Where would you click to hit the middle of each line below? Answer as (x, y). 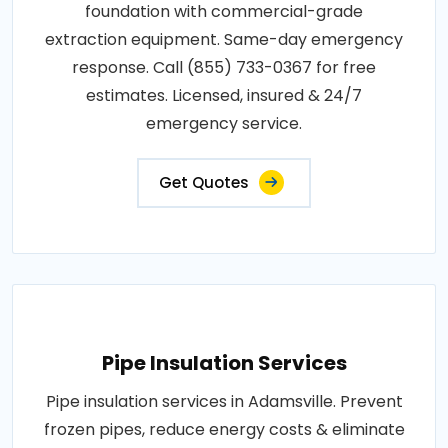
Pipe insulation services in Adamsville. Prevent (224, 401)
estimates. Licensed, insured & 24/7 (224, 95)
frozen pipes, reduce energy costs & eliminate (224, 429)
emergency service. (224, 123)
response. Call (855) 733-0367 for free (224, 67)
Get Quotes (204, 182)
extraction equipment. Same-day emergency (224, 39)
